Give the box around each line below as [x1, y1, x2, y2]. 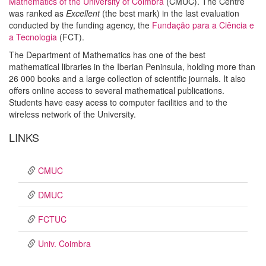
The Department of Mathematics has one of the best [9, 49, 205, 61]
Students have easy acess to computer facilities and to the [9, 96, 227, 108]
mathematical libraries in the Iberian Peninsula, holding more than [9, 61, 255, 72]
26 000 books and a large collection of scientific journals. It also [9, 72, 246, 84]
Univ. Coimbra [38, 237, 91, 249]
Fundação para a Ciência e [152, 19, 254, 31]
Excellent [66, 7, 102, 19]
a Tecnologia [9, 31, 57, 43]
